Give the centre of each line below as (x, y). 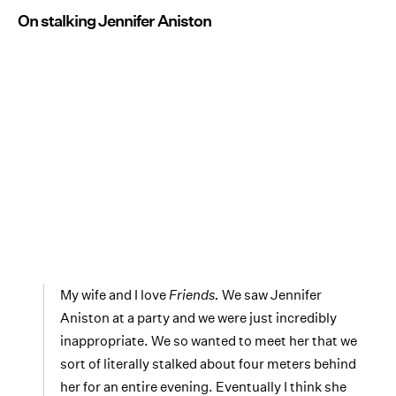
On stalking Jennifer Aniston (114, 21)
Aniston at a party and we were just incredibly (198, 317)
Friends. (195, 294)
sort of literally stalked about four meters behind (208, 363)
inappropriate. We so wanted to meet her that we (209, 340)
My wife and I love (114, 294)
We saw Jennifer (272, 294)
